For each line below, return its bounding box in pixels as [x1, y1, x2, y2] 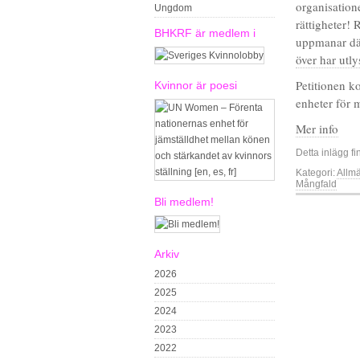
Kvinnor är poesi [154, 79, 237, 92]
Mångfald [296, 178, 337, 190]
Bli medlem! [154, 195, 214, 208]
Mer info [296, 121, 338, 137]
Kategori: [296, 167, 335, 178]
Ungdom [154, 2, 192, 14]
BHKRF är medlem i [154, 27, 256, 39]
